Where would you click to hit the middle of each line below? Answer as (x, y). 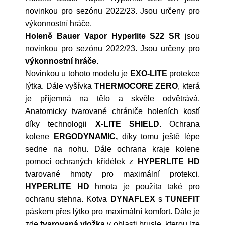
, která (189, 86)
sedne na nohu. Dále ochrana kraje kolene (113, 149)
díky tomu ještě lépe (159, 136)
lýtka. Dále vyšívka (60, 86)
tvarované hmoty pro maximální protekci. (113, 174)
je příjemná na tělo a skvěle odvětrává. (113, 99)
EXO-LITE (148, 74)
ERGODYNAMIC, (85, 136)
